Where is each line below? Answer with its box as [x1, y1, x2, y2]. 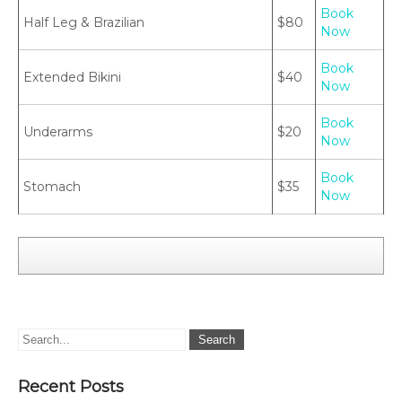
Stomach [23, 179, 81, 195]
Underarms [23, 124, 92, 140]
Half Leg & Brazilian [23, 14, 144, 31]
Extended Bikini [23, 69, 121, 85]
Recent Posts [18, 377, 124, 397]
